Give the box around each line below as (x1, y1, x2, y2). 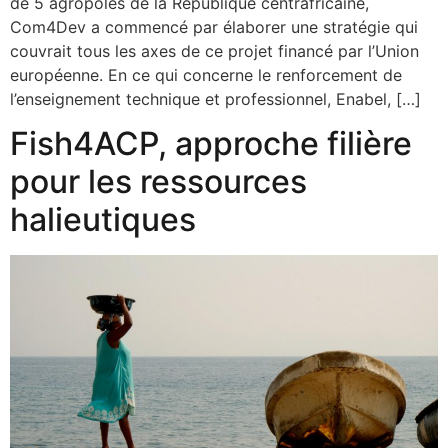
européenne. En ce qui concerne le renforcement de (10, 64, 402, 85)
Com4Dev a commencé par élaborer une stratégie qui (10, 16, 418, 37)
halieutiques (10, 200, 196, 240)
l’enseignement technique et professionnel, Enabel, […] (10, 88, 421, 109)
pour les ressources (10, 162, 307, 202)
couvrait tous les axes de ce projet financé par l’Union (10, 40, 419, 61)
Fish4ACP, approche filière (10, 124, 412, 164)
